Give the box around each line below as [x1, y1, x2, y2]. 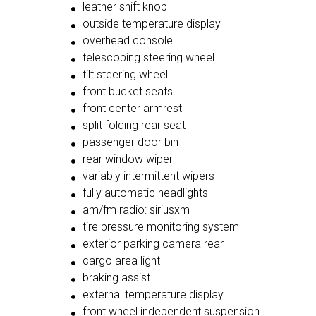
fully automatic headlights [83, 186, 208, 200]
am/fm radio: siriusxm [83, 203, 190, 217]
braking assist [83, 271, 150, 285]
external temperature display [83, 288, 224, 302]
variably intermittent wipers [83, 169, 214, 183]
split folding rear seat [83, 119, 186, 133]
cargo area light [83, 254, 160, 268]
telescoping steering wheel [83, 51, 214, 65]
